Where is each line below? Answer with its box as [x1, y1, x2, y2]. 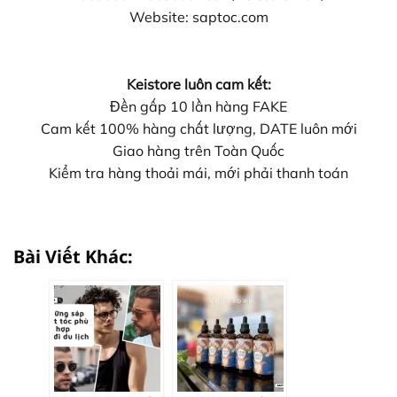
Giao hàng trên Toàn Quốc [113, 141, 284, 160]
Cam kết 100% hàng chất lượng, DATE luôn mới [40, 119, 357, 137]
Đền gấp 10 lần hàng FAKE [110, 97, 287, 115]
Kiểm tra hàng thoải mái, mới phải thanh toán [49, 163, 348, 182]
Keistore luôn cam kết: [126, 74, 271, 93]
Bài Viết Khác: [13, 245, 133, 269]
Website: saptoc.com [128, 7, 269, 26]
